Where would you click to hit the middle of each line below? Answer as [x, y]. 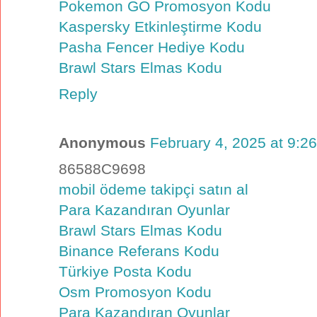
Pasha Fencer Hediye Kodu [152, 47]
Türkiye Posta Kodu [125, 272]
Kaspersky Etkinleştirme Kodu [160, 26]
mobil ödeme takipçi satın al [154, 190]
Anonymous [102, 143]
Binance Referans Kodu [139, 251]
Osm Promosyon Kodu [135, 292]
